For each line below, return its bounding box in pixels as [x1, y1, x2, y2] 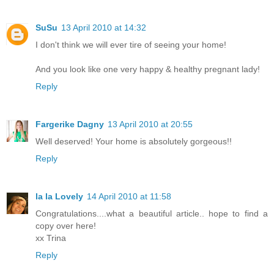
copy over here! [35, 221, 96, 231]
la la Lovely [35, 191, 83, 202]
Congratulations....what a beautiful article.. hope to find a [35, 209, 268, 219]
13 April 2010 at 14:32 [61, 23, 146, 33]
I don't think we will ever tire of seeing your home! [35, 40, 226, 50]
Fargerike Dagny [35, 119, 104, 130]
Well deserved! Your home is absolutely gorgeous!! [35, 136, 232, 147]
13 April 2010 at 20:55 [108, 119, 193, 130]
